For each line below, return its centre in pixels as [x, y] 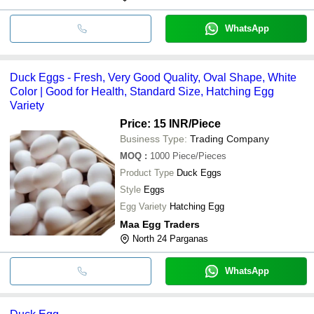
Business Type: [153, 138]
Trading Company [230, 138]
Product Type [147, 172]
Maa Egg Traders [160, 224]
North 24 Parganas [170, 238]
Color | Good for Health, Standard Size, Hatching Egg [142, 91]
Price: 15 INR [154, 123]
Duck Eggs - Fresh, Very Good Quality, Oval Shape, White [153, 77]
